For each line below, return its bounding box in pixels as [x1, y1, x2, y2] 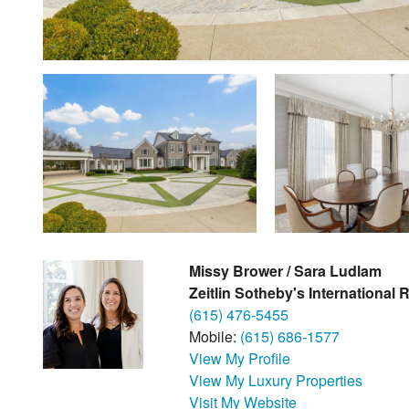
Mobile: [189, 326, 240, 348]
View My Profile [189, 348, 290, 370]
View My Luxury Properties [189, 370, 362, 392]
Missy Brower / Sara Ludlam [189, 260, 382, 282]
